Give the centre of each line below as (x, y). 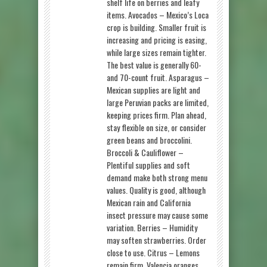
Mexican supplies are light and (153, 89)
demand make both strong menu (157, 177)
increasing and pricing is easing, (157, 39)
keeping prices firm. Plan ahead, (156, 114)
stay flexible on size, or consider (156, 127)
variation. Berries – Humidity (152, 227)
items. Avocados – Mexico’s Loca (158, 14)
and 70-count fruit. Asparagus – (158, 77)
